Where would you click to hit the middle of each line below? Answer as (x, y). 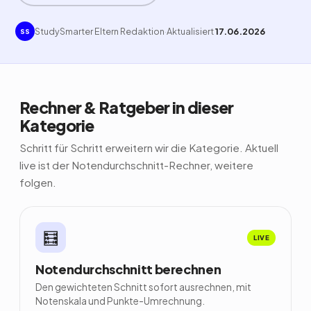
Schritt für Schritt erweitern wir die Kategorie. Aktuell (149, 148)
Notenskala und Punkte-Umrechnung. (120, 301)
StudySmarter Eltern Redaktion (100, 31)
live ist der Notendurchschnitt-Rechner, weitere (136, 165)
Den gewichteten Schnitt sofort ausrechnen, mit (143, 287)
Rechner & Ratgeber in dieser (127, 107)
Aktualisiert (191, 31)
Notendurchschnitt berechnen (128, 269)
